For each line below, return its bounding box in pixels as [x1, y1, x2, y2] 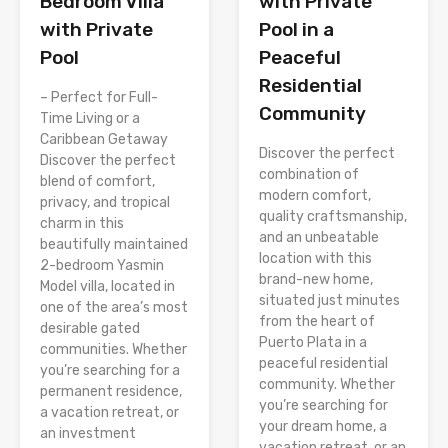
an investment [40, 424, 136, 442]
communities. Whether [40, 340, 187, 358]
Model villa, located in [40, 277, 175, 295]
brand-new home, [259, 270, 373, 288]
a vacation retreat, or [40, 403, 179, 421]
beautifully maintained [40, 235, 188, 253]
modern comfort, [259, 186, 371, 204]
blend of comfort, [40, 172, 155, 190]
